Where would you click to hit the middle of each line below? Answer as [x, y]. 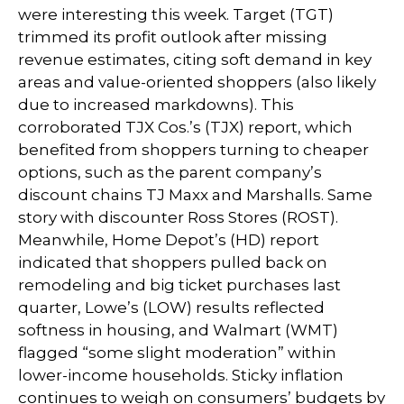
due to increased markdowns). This [156, 105]
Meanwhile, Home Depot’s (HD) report [169, 240]
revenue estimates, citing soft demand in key [195, 60]
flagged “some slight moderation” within [177, 353]
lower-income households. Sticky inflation [181, 375]
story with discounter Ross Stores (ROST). [178, 217]
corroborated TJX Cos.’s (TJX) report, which [185, 127]
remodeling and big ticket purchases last [179, 285]
